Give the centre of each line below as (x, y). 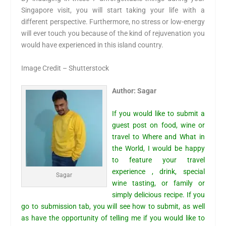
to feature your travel (158, 160)
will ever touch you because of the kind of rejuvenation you (113, 34)
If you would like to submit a (158, 114)
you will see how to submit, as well (148, 207)
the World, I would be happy (158, 149)
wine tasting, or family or (158, 183)
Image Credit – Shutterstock (65, 68)
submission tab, (65, 207)
